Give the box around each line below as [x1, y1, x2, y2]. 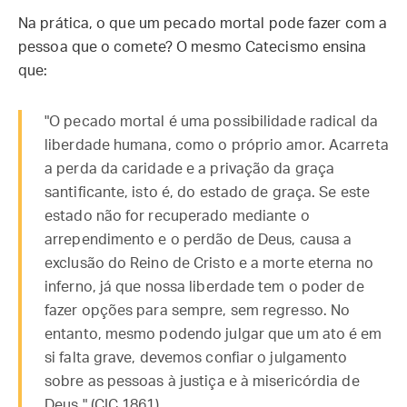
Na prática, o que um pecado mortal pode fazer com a [18, 16, 388, 31]
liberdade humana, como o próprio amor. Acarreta [45, 138, 389, 153]
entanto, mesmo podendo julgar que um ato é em [45, 327, 382, 342]
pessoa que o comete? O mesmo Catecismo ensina [18, 40, 367, 55]
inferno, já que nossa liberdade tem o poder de [45, 280, 364, 294]
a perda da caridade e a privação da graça [45, 162, 335, 176]
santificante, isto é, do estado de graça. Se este [45, 185, 370, 200]
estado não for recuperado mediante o [45, 209, 310, 223]
